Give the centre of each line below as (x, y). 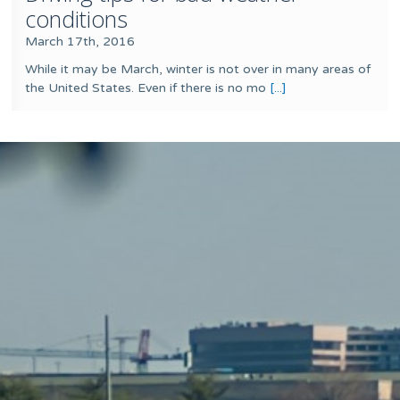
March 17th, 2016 (80, 42)
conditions (77, 19)
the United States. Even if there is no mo (146, 88)
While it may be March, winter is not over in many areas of (198, 69)
